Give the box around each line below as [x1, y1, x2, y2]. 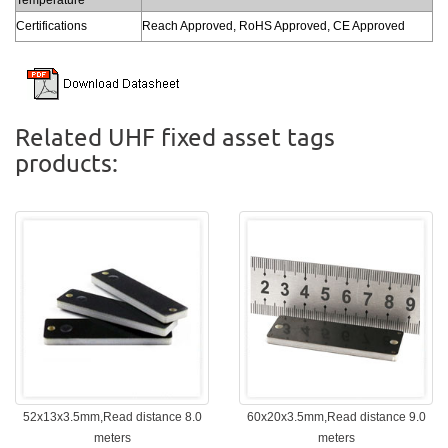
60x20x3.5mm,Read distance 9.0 [246, 409, 426, 424]
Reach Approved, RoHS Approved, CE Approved [142, 18, 405, 33]
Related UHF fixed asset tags [15, 121, 335, 151]
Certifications [16, 18, 87, 33]
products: [15, 147, 118, 177]
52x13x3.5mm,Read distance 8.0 [22, 409, 202, 424]
